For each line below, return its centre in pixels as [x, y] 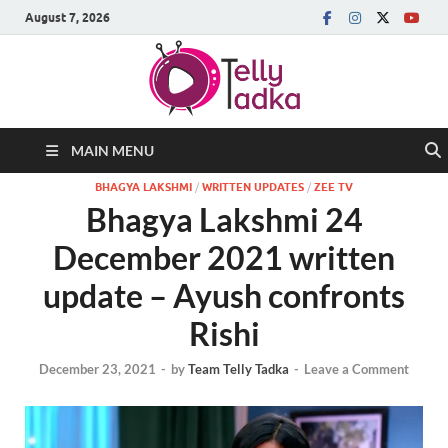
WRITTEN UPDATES [253, 187]
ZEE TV [333, 187]
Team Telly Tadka [238, 369]
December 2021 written [224, 257]
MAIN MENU [112, 150]
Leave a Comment [356, 369]
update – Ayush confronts [224, 295]
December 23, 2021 [97, 369]
